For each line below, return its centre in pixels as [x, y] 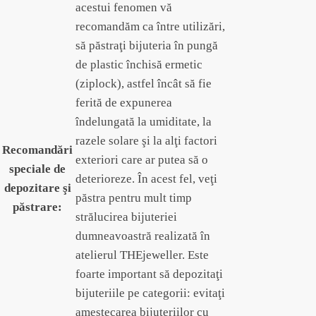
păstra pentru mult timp [134, 197]
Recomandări [37, 150]
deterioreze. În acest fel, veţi [146, 178]
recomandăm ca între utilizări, [150, 26]
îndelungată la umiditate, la [144, 121]
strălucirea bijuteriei [126, 217]
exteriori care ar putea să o [142, 159]
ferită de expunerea [124, 102]
